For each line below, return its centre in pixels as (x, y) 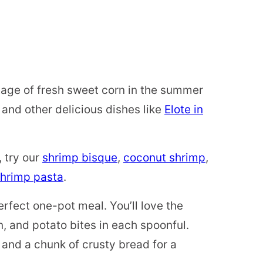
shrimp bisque (80, 158)
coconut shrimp (164, 158)
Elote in (184, 110)
